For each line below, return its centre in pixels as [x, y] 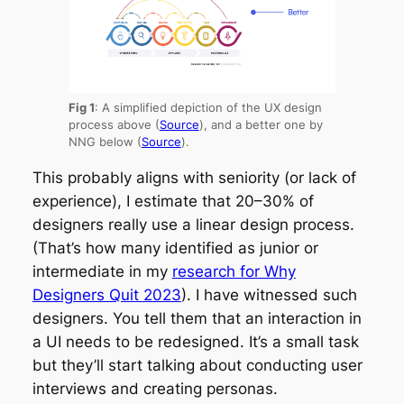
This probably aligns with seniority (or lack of [194, 177]
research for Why [234, 271]
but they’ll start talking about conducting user [197, 365]
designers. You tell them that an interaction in [197, 318]
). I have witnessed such [269, 294]
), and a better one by [261, 124]
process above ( [114, 124]
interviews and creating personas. [155, 388]
